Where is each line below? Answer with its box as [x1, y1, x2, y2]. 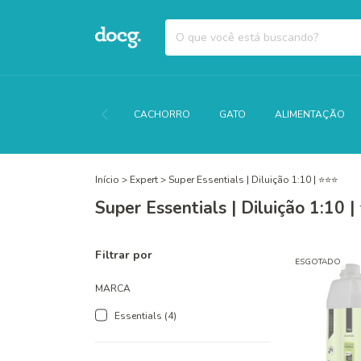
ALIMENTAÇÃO [275, 108, 345, 121]
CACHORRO [134, 108, 190, 121]
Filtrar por [95, 247, 152, 263]
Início [95, 173, 119, 186]
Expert [130, 173, 158, 186]
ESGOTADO [295, 256, 342, 268]
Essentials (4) [114, 309, 176, 322]
